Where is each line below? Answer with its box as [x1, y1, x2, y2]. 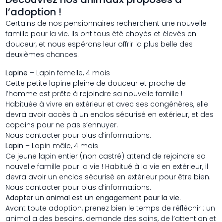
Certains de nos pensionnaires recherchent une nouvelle [5, 18, 207, 28]
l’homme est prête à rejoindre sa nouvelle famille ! [5, 89, 183, 99]
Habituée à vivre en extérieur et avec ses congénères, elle [5, 99, 209, 109]
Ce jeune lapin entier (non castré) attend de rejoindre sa [5, 151, 206, 161]
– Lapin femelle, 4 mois [28, 68, 111, 78]
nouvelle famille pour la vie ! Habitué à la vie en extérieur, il [5, 162, 209, 171]
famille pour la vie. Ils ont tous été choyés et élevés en [5, 29, 197, 39]
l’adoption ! [5, 5, 62, 19]
